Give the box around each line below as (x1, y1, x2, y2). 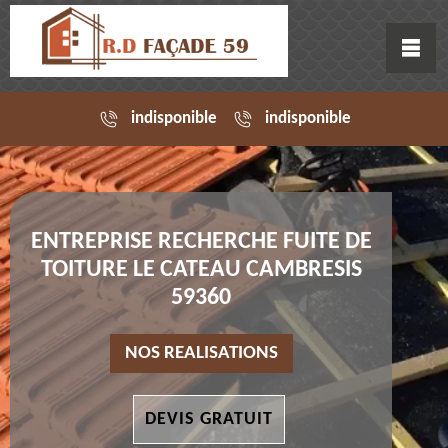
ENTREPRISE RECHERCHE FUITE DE (30, 230, 372, 255)
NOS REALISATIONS (124, 344, 278, 364)
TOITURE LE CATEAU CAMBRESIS (40, 258, 362, 283)
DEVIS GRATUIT (144, 410, 273, 430)
